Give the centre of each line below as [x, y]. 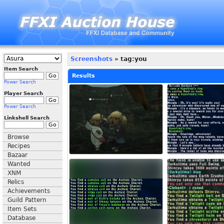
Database [21, 218]
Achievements [29, 191]
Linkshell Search [27, 118]
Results [83, 75]
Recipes [19, 146]
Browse [18, 137]
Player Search [23, 93]
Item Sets [22, 209]
